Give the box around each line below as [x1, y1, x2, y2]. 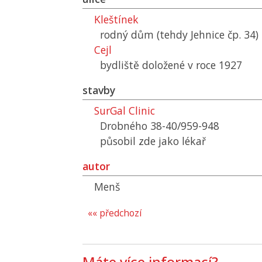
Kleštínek [94, 12, 139, 26]
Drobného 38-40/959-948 [100, 119, 219, 133]
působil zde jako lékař [100, 134, 206, 148]
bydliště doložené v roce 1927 [100, 58, 242, 72]
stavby [82, 83, 115, 97]
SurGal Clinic [94, 104, 155, 118]
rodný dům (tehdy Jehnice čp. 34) [100, 27, 258, 42]
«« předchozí [88, 207, 142, 219]
